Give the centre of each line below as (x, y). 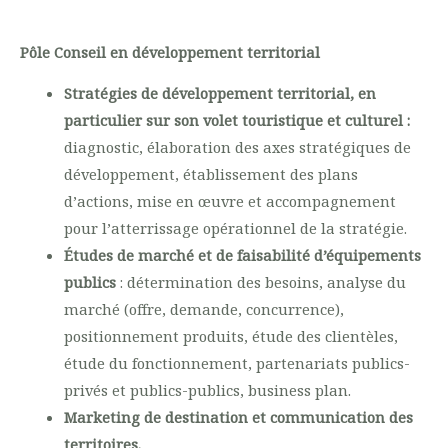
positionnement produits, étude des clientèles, (230, 336)
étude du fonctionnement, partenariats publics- (236, 363)
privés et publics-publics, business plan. (207, 390)
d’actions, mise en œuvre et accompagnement (229, 201)
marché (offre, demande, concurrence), (203, 309)
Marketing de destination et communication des (238, 417)
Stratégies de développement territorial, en (219, 93)
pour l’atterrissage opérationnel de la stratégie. (235, 228)
